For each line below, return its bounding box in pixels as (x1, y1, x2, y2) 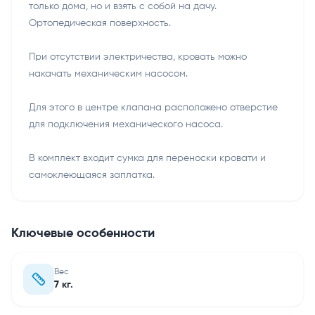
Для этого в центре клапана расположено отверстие (29, 103, 278, 112)
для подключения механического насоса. (29, 120, 223, 129)
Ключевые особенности (11, 227, 155, 240)
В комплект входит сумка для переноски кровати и (29, 153, 266, 163)
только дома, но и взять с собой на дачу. (29, 1, 217, 11)
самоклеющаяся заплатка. (29, 170, 155, 180)
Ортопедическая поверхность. (29, 18, 171, 28)
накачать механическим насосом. (29, 69, 188, 79)
